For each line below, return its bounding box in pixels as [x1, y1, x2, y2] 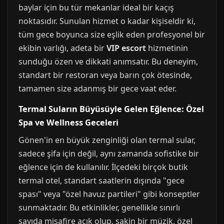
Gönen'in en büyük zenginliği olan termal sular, [18, 134, 195, 145]
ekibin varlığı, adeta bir [18, 42, 106, 53]
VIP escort [106, 42, 146, 53]
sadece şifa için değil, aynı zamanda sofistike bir [18, 148, 199, 159]
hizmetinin [146, 42, 188, 53]
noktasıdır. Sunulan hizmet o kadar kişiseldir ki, [18, 15, 195, 26]
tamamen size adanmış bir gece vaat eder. [18, 83, 176, 94]
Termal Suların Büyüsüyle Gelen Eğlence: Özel [18, 103, 204, 114]
